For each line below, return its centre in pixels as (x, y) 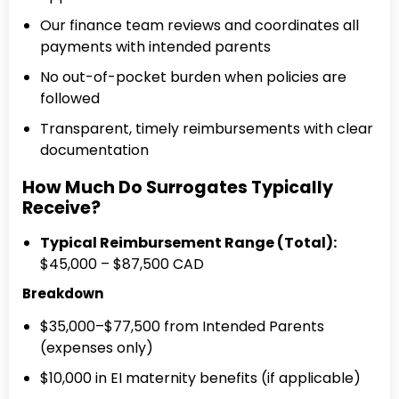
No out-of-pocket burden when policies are (193, 77)
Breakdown (63, 294)
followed (70, 99)
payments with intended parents (155, 47)
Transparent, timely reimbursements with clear (207, 129)
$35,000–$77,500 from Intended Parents (182, 327)
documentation (94, 151)
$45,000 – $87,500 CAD (122, 265)
